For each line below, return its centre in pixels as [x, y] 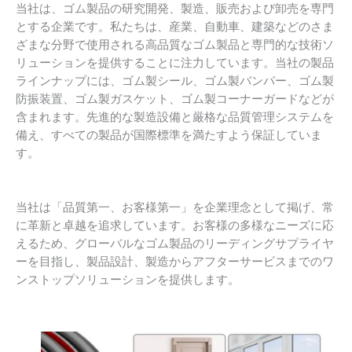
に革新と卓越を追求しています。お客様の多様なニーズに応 [175, 225]
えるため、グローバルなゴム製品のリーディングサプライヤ [175, 243]
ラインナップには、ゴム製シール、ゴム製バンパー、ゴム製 [175, 81]
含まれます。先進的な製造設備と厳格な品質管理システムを [175, 117]
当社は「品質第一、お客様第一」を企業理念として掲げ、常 [175, 207]
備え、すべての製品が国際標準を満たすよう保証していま [169, 135]
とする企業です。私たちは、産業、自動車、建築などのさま [175, 26]
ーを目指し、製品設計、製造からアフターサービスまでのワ [175, 261]
